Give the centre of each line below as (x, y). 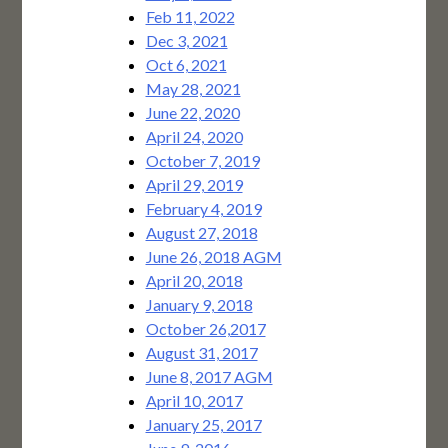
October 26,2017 (205, 329)
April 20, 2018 (194, 281)
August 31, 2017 (201, 353)
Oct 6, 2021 (186, 65)
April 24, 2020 (194, 137)
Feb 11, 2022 (190, 17)
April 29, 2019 (194, 185)
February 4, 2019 (203, 209)
